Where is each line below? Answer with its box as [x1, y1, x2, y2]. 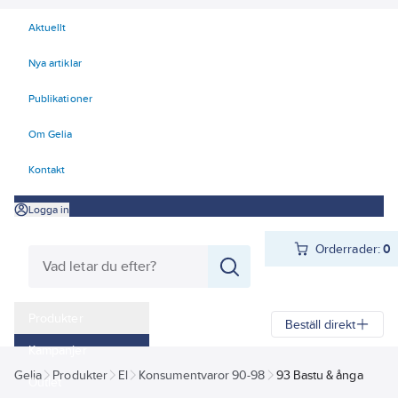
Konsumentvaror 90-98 [139, 368, 266, 382]
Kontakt [28, 163, 66, 176]
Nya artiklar [28, 57, 82, 69]
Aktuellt [28, 21, 67, 34]
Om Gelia [28, 128, 73, 140]
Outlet [28, 375, 62, 389]
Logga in [28, 203, 70, 216]
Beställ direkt [285, 317, 355, 331]
